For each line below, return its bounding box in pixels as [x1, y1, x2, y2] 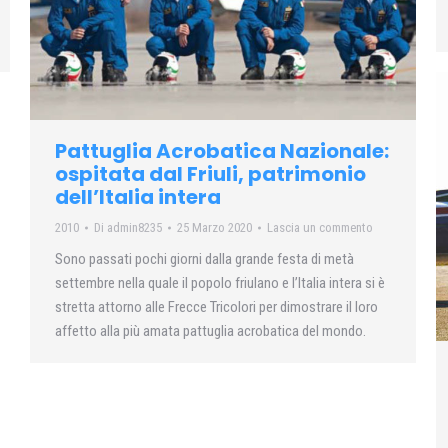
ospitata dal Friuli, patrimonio [55, 160, 366, 189]
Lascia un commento [267, 220, 373, 236]
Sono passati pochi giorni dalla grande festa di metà [55, 250, 354, 269]
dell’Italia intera [55, 183, 221, 212]
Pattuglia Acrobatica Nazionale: [55, 137, 389, 166]
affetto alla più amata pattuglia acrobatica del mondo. [55, 322, 366, 341]
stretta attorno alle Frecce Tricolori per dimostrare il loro [55, 298, 378, 317]
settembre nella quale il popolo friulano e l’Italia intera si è [55, 274, 385, 293]
